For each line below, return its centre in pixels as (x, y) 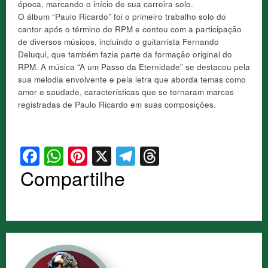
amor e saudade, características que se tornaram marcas (126, 92)
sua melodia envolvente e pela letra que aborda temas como (132, 80)
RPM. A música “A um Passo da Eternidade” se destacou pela (134, 67)
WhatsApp (108, 156)
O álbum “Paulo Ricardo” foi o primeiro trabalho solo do (122, 17)
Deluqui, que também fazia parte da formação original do (125, 54)
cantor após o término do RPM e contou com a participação (130, 29)
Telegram (175, 156)
